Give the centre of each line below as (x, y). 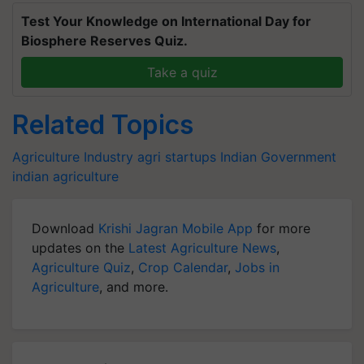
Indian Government (278, 157)
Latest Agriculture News (202, 248)
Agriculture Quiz (81, 267)
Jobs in (257, 267)
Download (65, 228)
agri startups (177, 157)
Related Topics (103, 125)
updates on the (80, 248)
